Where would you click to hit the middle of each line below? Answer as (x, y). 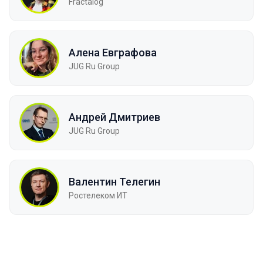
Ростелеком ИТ (98, 195)
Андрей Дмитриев (114, 117)
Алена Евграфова (113, 52)
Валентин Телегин (114, 181)
